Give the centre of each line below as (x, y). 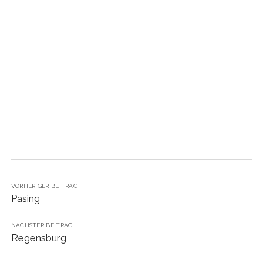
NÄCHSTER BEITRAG (42, 225)
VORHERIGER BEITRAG (44, 186)
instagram (156, 27)
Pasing (25, 198)
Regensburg (38, 238)
